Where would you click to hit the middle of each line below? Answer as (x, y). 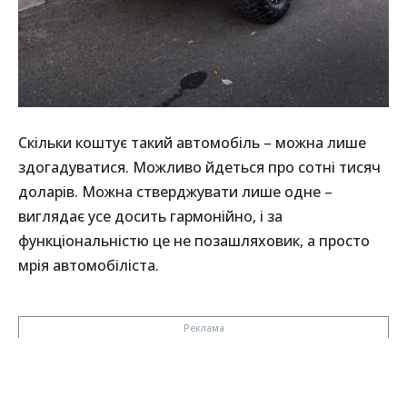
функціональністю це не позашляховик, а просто (194, 241)
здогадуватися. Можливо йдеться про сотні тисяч (199, 168)
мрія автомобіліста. (89, 266)
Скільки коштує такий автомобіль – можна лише (192, 143)
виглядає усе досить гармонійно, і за (150, 217)
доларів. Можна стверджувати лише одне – (175, 192)
